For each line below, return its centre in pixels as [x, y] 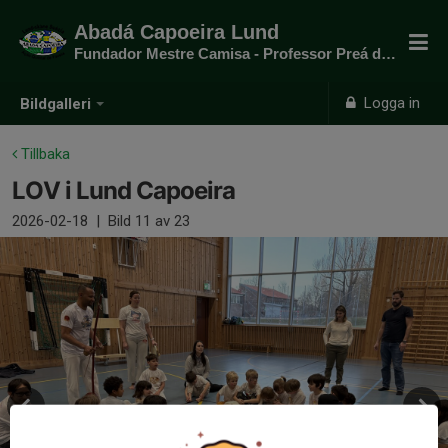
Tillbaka [43, 154]
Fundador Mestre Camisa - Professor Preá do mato [388, 53]
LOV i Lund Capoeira [123, 190]
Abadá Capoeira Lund [176, 32]
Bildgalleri [55, 104]
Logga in [390, 103]
